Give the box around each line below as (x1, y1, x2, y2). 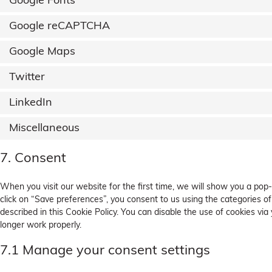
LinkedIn (9, 97, 52, 109)
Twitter (9, 72, 45, 84)
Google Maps (9, 46, 75, 58)
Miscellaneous (9, 123, 80, 135)
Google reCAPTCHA (9, 21, 110, 33)
